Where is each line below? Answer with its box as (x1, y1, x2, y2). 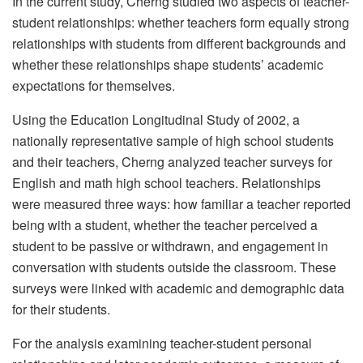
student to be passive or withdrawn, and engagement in (12, 237, 328, 256)
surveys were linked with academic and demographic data (12, 279, 344, 298)
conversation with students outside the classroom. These (12, 258, 336, 277)
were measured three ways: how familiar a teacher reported (12, 194, 351, 214)
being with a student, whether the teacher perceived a (12, 216, 318, 235)
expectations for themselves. (12, 76, 175, 96)
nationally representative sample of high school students (12, 131, 334, 151)
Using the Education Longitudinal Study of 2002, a (12, 110, 300, 130)
